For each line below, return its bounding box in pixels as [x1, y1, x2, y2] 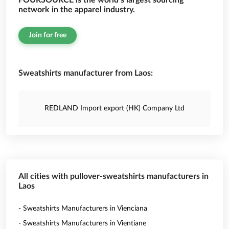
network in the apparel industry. [18, 6, 135, 14]
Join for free [29, 32, 66, 39]
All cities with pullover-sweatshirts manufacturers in [18, 172, 209, 180]
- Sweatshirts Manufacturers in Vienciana [18, 205, 147, 212]
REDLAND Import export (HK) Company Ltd [44, 105, 185, 112]
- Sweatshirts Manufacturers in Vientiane [18, 220, 146, 227]
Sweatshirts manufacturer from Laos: [18, 69, 153, 77]
